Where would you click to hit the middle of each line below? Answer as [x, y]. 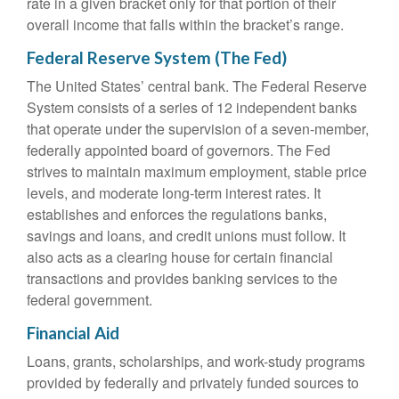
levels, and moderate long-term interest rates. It [174, 193]
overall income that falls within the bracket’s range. [185, 24]
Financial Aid [73, 333]
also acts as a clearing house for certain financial [180, 257]
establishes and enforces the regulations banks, [177, 214]
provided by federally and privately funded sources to [193, 383]
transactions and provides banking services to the [182, 278]
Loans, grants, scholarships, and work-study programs [196, 361]
